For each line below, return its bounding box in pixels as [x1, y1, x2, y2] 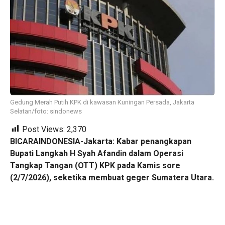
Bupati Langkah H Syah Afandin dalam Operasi [10, 148, 183, 158]
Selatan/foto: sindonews [10, 107, 82, 115]
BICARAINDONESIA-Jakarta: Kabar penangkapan [10, 136, 191, 146]
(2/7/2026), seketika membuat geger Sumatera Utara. [10, 172, 214, 182]
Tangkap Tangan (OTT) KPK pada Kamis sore [10, 160, 180, 170]
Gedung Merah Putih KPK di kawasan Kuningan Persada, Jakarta [10, 98, 194, 106]
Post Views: [22, 124, 65, 134]
